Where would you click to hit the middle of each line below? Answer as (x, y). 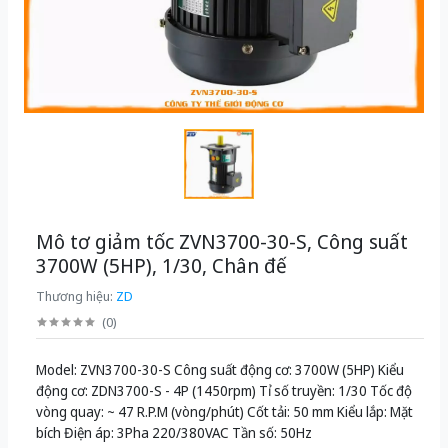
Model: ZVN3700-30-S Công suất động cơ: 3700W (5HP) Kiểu (220, 369)
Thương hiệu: (76, 296)
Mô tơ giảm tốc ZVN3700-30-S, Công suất (222, 241)
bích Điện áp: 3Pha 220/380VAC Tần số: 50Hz (174, 432)
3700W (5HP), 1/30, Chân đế (161, 265)
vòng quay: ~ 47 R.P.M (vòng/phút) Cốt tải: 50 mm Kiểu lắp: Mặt (224, 411)
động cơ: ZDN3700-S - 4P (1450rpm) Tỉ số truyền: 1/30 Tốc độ (224, 390)
